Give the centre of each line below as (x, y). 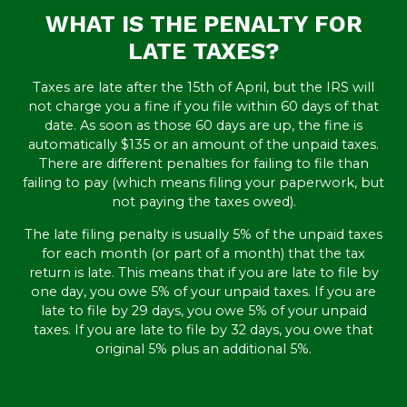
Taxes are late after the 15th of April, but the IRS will (203, 87)
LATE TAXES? (203, 50)
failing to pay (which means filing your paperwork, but (203, 182)
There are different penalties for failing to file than (203, 163)
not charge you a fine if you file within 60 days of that (203, 106)
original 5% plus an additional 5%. (203, 348)
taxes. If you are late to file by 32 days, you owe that (203, 329)
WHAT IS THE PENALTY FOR (203, 23)
